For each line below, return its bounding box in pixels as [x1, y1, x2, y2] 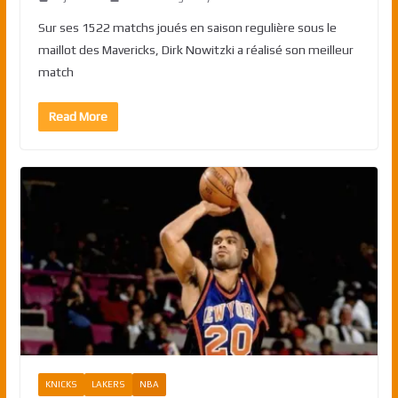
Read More [48, 109, 107, 124]
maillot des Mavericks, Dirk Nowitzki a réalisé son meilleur [37, 43, 354, 58]
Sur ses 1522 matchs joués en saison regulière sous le [37, 20, 337, 36]
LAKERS [91, 378, 125, 389]
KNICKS [44, 378, 77, 389]
